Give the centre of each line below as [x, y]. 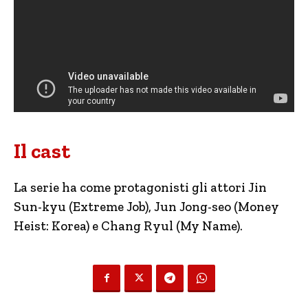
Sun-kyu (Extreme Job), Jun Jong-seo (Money [146, 206]
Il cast [42, 151]
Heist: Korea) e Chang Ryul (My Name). [128, 225]
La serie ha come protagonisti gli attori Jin [140, 187]
